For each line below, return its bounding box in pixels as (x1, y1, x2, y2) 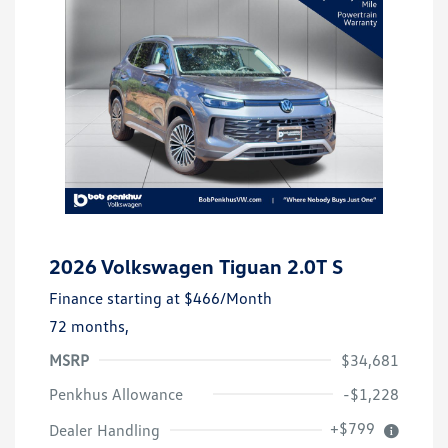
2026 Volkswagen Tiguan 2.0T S (49, 253, 343, 278)
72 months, (49, 315, 129, 336)
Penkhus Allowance (49, 383, 183, 404)
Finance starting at (49, 287, 180, 308)
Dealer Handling (49, 419, 160, 440)
